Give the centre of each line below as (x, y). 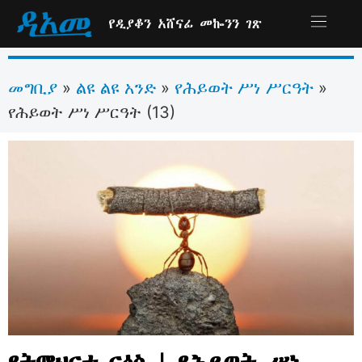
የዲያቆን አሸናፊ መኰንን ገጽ (185, 24)
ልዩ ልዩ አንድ (116, 88)
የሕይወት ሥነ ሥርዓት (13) (92, 112)
